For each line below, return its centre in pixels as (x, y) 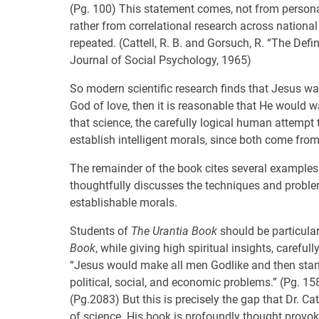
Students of (100, 231)
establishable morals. (124, 203)
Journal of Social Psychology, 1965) (161, 60)
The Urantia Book (174, 231)
